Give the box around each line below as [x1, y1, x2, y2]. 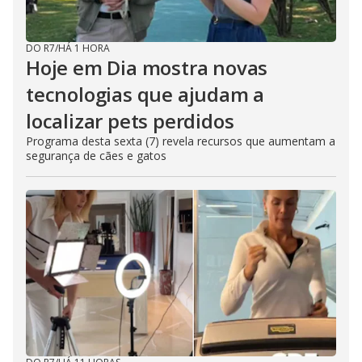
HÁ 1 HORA [58, 41, 110, 55]
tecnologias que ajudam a [26, 81, 265, 107]
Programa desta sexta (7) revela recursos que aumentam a [26, 133, 335, 149]
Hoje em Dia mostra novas [26, 54, 268, 81]
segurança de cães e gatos [26, 148, 166, 163]
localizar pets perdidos [26, 107, 234, 134]
